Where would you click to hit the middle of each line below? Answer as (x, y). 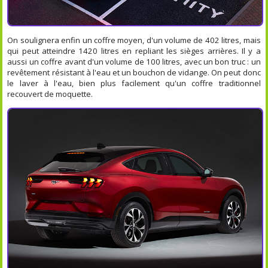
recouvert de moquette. (50, 94)
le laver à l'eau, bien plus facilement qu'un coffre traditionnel (134, 83)
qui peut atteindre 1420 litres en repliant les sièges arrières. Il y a (134, 51)
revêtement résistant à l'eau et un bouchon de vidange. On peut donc (134, 72)
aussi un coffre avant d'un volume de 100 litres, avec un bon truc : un (134, 61)
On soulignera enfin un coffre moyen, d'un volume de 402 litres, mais (134, 40)
